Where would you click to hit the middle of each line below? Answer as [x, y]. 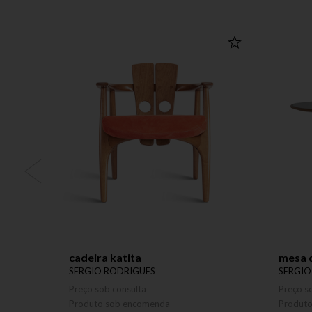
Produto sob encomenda [119, 304]
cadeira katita [105, 257]
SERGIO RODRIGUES [112, 271]
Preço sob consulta [108, 289]
